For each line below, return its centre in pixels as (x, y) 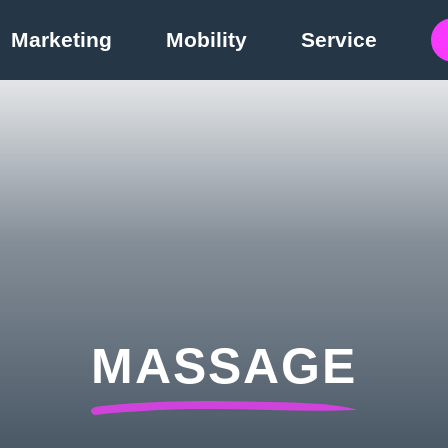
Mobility (206, 39)
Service (339, 39)
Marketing (61, 39)
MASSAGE (224, 366)
